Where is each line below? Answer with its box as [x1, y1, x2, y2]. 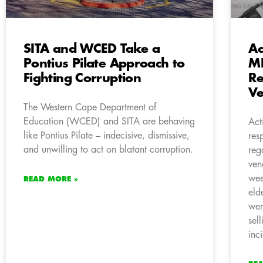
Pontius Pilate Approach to [23, 58, 185, 70]
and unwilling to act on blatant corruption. [23, 145, 193, 155]
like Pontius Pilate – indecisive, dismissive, [23, 131, 190, 141]
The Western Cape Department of [23, 103, 156, 113]
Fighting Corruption [23, 72, 141, 85]
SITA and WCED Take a [23, 43, 160, 56]
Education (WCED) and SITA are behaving [23, 117, 195, 127]
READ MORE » [23, 176, 78, 183]
